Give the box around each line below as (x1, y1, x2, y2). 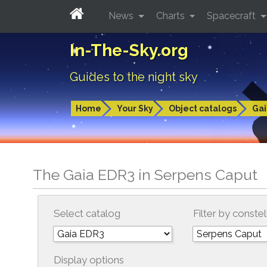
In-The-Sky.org (70, 41, 188, 60)
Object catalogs (169, 104, 237, 113)
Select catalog (54, 207, 120, 219)
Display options (54, 254, 124, 266)
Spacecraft (207, 10, 259, 21)
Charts (156, 10, 187, 21)
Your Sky (117, 104, 153, 113)
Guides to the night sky (70, 70, 198, 84)
